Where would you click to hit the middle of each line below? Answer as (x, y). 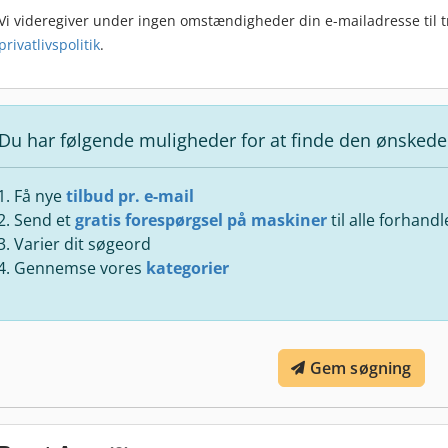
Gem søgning (360, 367)
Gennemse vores (80, 267)
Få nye (40, 195)
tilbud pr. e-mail (130, 195)
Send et (44, 219)
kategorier (187, 267)
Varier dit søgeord (82, 243)
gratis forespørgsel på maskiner (201, 219)
